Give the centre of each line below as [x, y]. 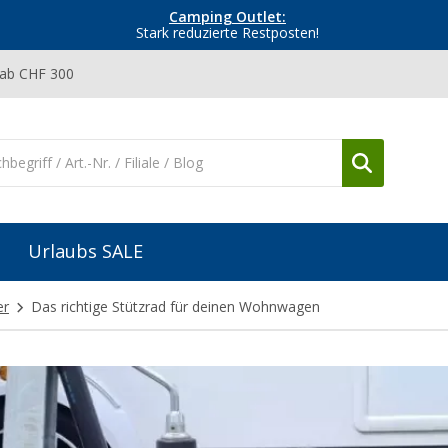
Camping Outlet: [227, 17]
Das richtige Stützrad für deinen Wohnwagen [175, 307]
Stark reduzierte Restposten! [227, 33]
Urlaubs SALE [85, 251]
